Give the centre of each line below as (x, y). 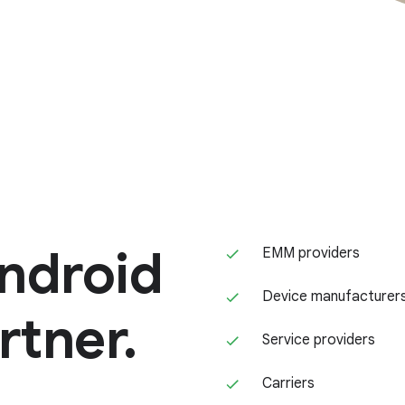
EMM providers (311, 254)
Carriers (288, 384)
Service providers (319, 340)
